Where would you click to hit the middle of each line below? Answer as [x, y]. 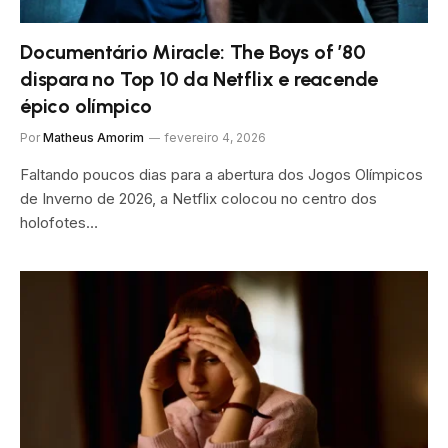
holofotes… [59, 222]
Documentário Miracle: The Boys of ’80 [193, 52]
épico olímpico [86, 106]
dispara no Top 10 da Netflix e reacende [199, 79]
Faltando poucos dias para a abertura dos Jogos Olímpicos [221, 174]
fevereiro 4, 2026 [215, 137]
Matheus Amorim [93, 137]
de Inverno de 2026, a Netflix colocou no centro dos [198, 198]
